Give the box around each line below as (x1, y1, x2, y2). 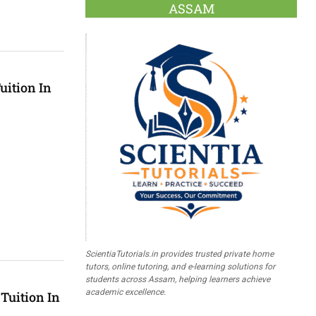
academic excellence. (85, 286, 166, 297)
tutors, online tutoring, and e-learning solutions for (85, 261, 275, 272)
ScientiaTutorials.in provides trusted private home (85, 248, 274, 259)
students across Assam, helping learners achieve (85, 274, 270, 284)
